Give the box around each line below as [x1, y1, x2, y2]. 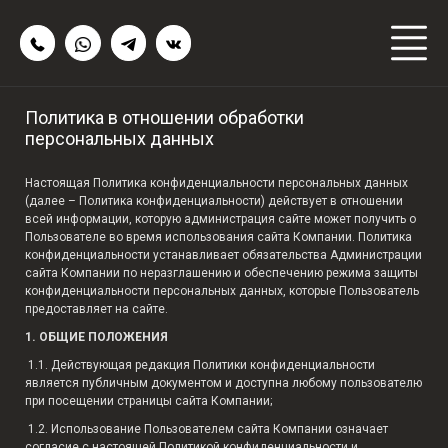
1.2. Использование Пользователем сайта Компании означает [28, 422, 388, 436]
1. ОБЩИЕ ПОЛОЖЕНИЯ [25, 330, 168, 344]
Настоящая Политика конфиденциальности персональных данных [25, 176, 408, 190]
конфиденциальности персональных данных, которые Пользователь [25, 284, 419, 298]
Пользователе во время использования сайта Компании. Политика [25, 230, 412, 244]
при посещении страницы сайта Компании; [25, 394, 272, 408]
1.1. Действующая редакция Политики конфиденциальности [28, 358, 375, 372]
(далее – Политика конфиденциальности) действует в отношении [25, 194, 403, 208]
